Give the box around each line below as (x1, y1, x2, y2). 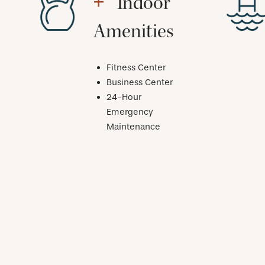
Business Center (106, 76, 173, 88)
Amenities (93, 19, 173, 43)
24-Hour (106, 91, 141, 102)
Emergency (106, 106, 153, 117)
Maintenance (106, 121, 160, 132)
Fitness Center (106, 62, 166, 73)
